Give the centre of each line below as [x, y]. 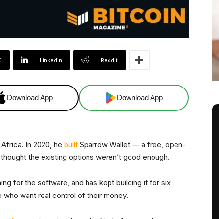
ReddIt [109, 60]
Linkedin [51, 60]
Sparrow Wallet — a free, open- [132, 144]
